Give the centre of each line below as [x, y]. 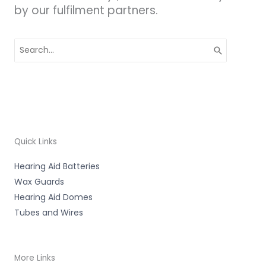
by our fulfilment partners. [86, 10]
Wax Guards [39, 181]
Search [28, 43]
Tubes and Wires [49, 212]
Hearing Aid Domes [53, 197]
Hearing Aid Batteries [57, 166]
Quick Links [36, 141]
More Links [35, 258]
